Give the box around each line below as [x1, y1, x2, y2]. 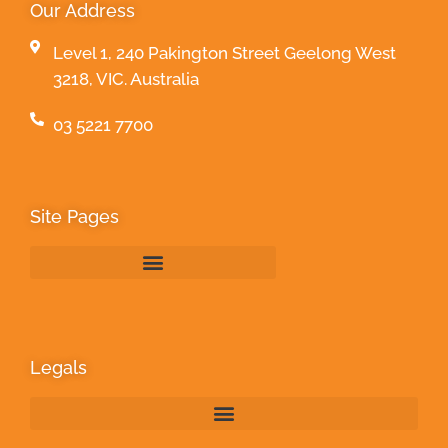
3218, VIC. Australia [52, 68, 199, 89]
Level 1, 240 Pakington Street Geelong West [52, 42, 396, 63]
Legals [30, 356, 87, 378]
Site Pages [30, 205, 119, 227]
